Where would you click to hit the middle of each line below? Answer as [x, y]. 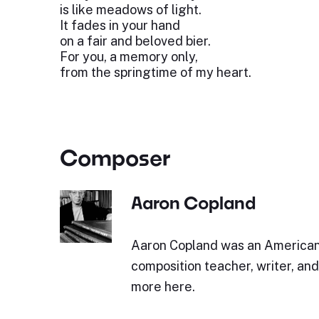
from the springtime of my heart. [155, 72]
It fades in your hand [120, 25]
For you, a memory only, [129, 57]
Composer [115, 157]
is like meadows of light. [130, 10]
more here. [163, 287]
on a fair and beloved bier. [135, 41]
